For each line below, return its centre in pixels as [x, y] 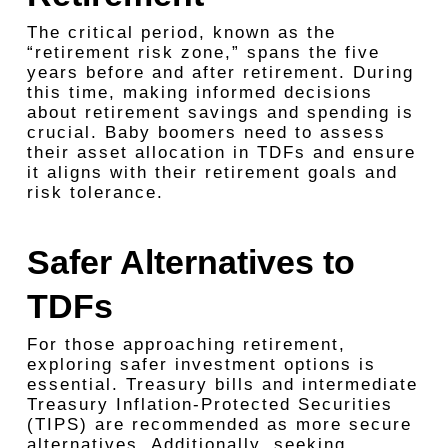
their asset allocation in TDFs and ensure [221, 152]
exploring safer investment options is [201, 364]
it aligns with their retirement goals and [212, 172]
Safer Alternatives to [190, 262]
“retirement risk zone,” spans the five [203, 52]
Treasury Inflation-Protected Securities [209, 404]
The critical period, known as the [181, 32]
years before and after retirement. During [220, 72]
